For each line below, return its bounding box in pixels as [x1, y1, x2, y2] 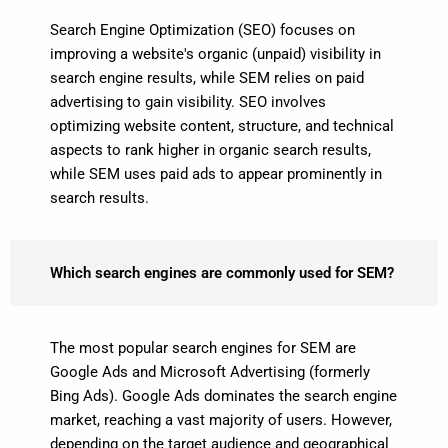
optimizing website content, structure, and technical [50, 116, 394, 135]
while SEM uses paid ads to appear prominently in [50, 164, 382, 183]
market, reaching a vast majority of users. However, [50, 410, 392, 429]
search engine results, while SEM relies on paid [50, 68, 364, 87]
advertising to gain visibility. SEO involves [50, 92, 326, 111]
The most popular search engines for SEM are [50, 338, 356, 357]
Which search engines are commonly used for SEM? [50, 263, 394, 282]
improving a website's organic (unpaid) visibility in [50, 44, 381, 63]
